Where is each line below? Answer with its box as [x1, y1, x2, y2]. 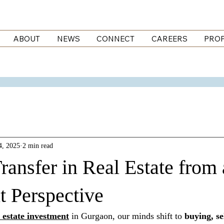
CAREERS [151, 34, 187, 44]
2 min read [22, 141, 53, 149]
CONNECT [96, 34, 135, 44]
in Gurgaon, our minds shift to [69, 211, 184, 221]
